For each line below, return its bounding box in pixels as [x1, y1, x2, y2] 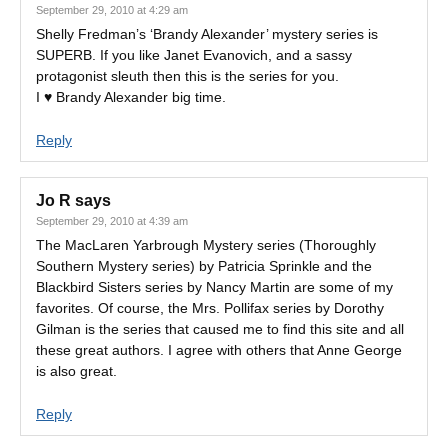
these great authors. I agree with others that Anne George [36, 342, 402, 358]
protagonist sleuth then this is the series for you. [36, 68, 339, 84]
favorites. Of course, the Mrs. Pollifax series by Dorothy [36, 300, 384, 316]
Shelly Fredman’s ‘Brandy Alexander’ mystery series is [36, 26, 378, 42]
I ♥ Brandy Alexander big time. [36, 89, 226, 105]
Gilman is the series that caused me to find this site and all [36, 321, 404, 337]
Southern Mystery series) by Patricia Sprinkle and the [36, 258, 372, 274]
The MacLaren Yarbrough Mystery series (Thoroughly [36, 237, 376, 253]
